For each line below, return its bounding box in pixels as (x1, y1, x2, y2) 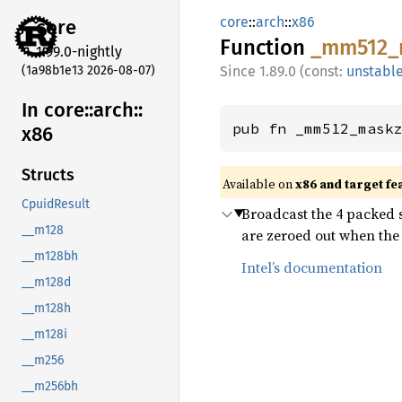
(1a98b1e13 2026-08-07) (22, 62, 155, 78)
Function (220, 35, 310, 60)
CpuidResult (22, 197, 90, 213)
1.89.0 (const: (259, 63, 346, 80)
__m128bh (22, 249, 78, 265)
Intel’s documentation (241, 258, 382, 277)
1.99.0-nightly (36, 42, 122, 60)
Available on (223, 175, 295, 193)
